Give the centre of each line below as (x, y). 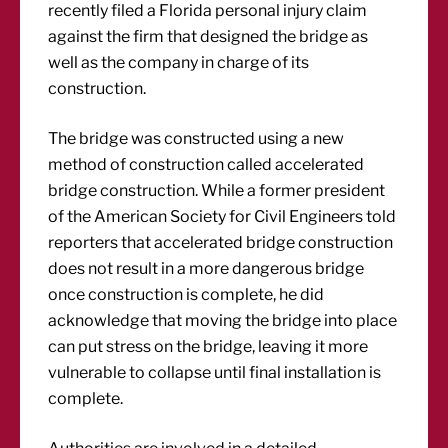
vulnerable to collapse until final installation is (215, 372)
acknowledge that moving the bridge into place (223, 320)
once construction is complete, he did (186, 294)
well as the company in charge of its (179, 62)
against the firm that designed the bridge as (208, 36)
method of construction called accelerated (206, 164)
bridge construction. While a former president (217, 190)
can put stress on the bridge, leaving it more (208, 346)
